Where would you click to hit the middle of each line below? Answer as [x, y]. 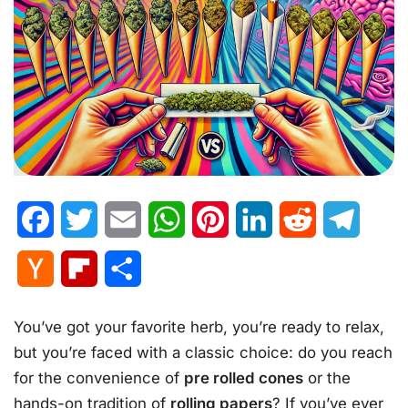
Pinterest [258, 220]
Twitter [121, 220]
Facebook [88, 220]
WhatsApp [220, 220]
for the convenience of [99, 378]
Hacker [78, 269]
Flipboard [130, 269]
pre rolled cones [244, 378]
